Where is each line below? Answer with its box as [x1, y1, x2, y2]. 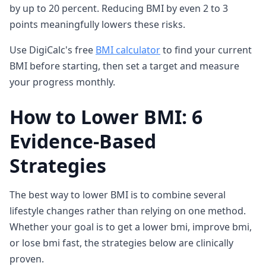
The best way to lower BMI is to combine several [9, 188, 226, 201]
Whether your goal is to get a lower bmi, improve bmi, [9, 220, 252, 233]
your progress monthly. [9, 75, 115, 88]
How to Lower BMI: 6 [9, 104, 202, 129]
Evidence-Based [9, 128, 156, 154]
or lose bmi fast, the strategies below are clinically [9, 236, 233, 249]
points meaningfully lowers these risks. [9, 18, 185, 31]
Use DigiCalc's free [9, 43, 96, 56]
